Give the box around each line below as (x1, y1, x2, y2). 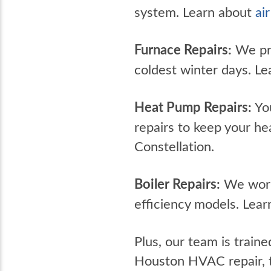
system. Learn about (134, 2, 255, 21)
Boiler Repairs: (134, 174, 220, 193)
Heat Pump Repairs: (134, 97, 252, 116)
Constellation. (134, 137, 214, 155)
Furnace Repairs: (134, 40, 232, 59)
